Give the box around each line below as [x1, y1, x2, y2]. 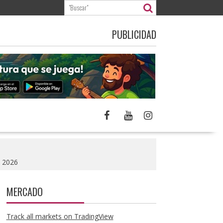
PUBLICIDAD [111, 27, 156, 42]
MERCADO [6, 184, 43, 199]
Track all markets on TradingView [6, 212, 113, 221]
